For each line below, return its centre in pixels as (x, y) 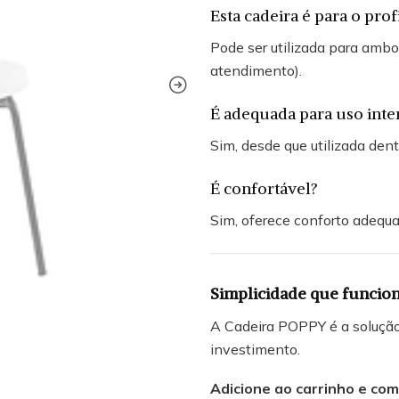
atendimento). (256, 70)
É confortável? (264, 188)
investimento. (255, 349)
